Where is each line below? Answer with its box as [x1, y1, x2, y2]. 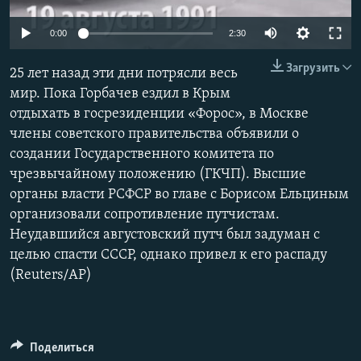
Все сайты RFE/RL [27, 115, 138, 131]
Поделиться [29, 342, 94, 355]
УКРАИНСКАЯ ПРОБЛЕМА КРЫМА [29, 96, 181, 108]
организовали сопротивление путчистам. [10, 207, 280, 223]
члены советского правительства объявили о [10, 127, 299, 143]
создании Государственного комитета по [10, 147, 274, 163]
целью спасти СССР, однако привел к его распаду [10, 247, 327, 263]
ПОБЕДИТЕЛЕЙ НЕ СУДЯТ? [29, 9, 151, 21]
